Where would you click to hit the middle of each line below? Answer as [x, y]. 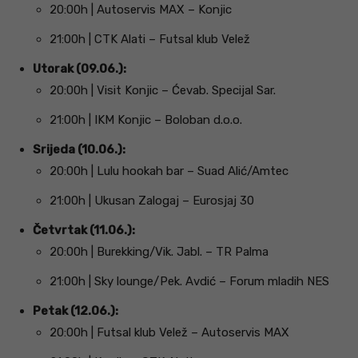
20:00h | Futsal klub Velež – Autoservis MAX [169, 332]
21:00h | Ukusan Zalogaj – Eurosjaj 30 [152, 200]
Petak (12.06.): [76, 310]
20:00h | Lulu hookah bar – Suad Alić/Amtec [169, 171]
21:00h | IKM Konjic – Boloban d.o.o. [146, 119]
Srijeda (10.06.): [79, 149]
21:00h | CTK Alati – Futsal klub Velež [150, 39]
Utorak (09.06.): [80, 68]
